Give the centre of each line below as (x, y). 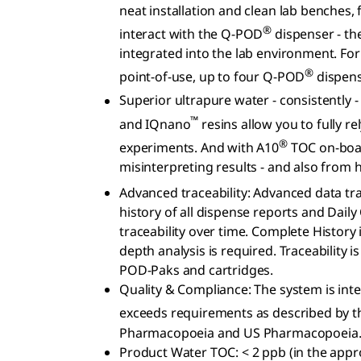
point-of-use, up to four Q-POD (212, 77)
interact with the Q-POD (191, 33)
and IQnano (155, 124)
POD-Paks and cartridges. (197, 270)
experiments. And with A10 (199, 148)
